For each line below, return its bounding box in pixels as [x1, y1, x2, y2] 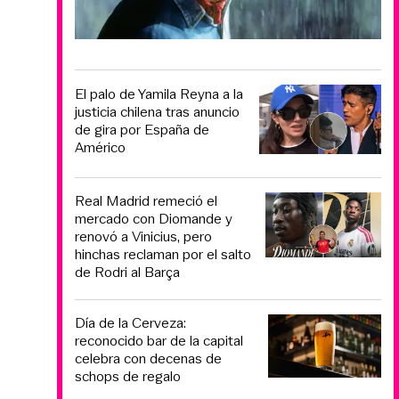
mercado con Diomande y [75, 208, 232, 229]
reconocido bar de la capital [75, 330, 243, 351]
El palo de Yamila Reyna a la [75, 84, 243, 105]
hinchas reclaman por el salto [75, 243, 251, 265]
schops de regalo [75, 365, 181, 387]
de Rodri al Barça [75, 261, 180, 282]
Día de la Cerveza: [75, 312, 186, 333]
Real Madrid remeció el [75, 190, 217, 211]
